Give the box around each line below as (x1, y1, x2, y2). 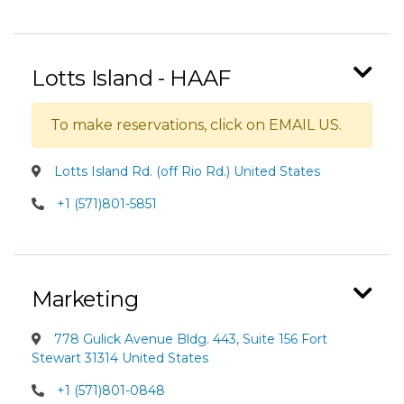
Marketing (32, 286, 139, 312)
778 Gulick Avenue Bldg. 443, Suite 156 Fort (50, 331, 327, 347)
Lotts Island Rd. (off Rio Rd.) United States (50, 163, 320, 179)
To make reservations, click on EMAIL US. (50, 116, 342, 133)
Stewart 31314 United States (32, 350, 208, 366)
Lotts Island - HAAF (32, 65, 231, 91)
